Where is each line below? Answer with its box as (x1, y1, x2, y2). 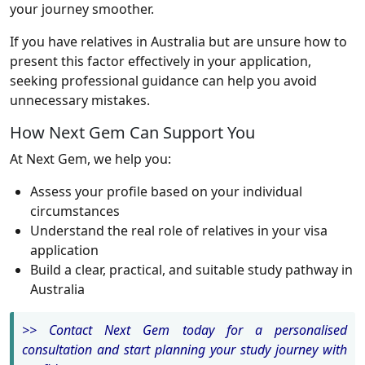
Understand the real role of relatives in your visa (30, 221, 328, 240)
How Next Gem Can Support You (10, 121, 255, 143)
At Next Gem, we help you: (10, 149, 171, 168)
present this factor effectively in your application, (10, 51, 311, 70)
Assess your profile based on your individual (30, 182, 302, 200)
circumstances (30, 201, 120, 220)
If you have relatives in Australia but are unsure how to (10, 32, 347, 51)
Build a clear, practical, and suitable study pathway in (30, 260, 353, 279)
